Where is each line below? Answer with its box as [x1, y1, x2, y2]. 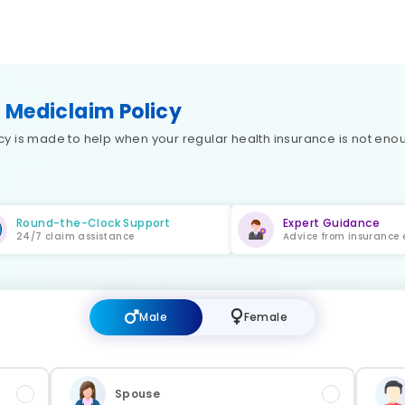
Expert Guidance [282, 215, 380, 231]
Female [243, 309, 287, 325]
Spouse [114, 386, 161, 401]
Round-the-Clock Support [15, 215, 171, 231]
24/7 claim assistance [15, 230, 135, 243]
